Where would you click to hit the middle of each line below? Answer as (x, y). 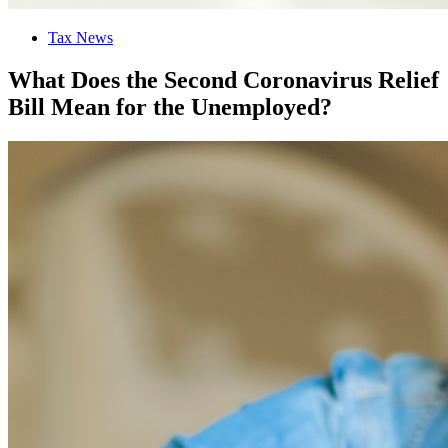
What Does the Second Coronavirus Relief (223, 79)
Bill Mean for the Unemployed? (170, 106)
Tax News (80, 37)
